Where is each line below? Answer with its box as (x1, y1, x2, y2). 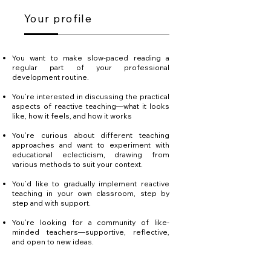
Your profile (24, 11, 93, 25)
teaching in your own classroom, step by (12, 189, 169, 198)
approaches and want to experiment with (12, 140, 169, 149)
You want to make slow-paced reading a (12, 53, 169, 62)
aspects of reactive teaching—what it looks (12, 102, 169, 111)
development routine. (12, 73, 89, 82)
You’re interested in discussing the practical (12, 92, 169, 101)
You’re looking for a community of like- (12, 218, 169, 227)
